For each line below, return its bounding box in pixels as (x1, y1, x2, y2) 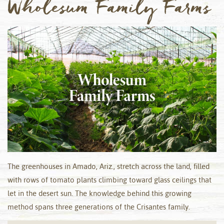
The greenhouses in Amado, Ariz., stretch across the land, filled (7, 161, 209, 171)
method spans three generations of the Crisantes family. (7, 201, 190, 211)
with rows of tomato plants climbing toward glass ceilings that (7, 174, 211, 184)
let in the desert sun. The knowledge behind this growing (7, 188, 191, 198)
